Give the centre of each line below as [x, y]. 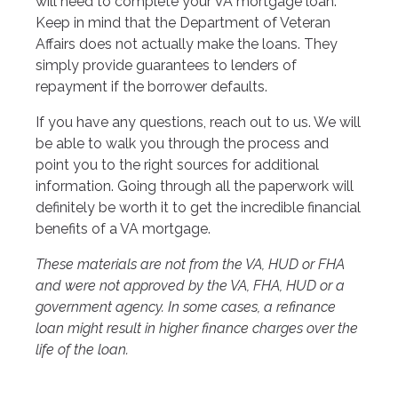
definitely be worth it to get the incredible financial [198, 208]
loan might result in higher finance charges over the [197, 329]
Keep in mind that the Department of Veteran [183, 23]
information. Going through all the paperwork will [195, 187]
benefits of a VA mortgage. [123, 229]
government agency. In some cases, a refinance [186, 307]
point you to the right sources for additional [177, 165]
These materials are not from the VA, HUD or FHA [190, 265]
